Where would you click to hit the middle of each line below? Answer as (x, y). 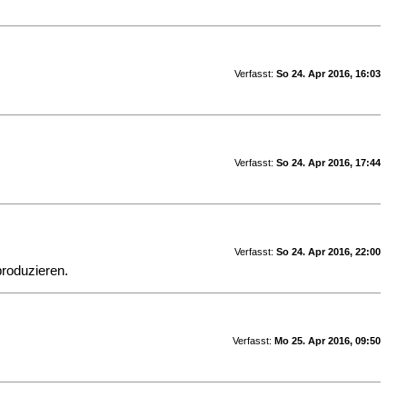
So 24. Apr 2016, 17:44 (328, 162)
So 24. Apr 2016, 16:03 (328, 73)
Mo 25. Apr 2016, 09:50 (327, 340)
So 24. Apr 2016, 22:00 (328, 251)
